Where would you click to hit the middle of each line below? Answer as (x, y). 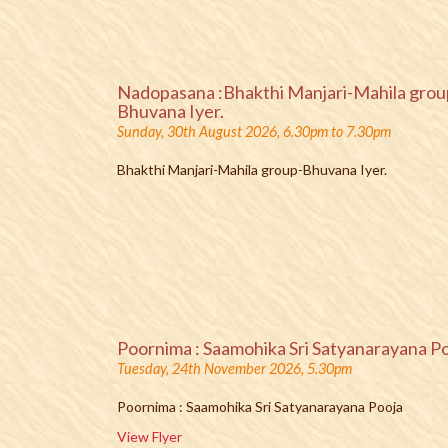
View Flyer (149, 436)
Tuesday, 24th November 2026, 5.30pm (234, 368)
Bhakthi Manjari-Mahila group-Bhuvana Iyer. (252, 169)
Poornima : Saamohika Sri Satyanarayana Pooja (260, 406)
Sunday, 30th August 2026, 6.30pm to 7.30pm (254, 131)
